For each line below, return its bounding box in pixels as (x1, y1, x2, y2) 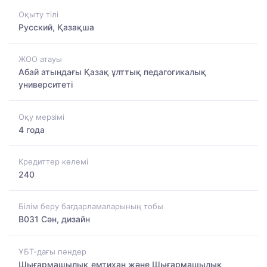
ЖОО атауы (18, 54, 62, 64)
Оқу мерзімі (18, 111, 64, 122)
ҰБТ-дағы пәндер (18, 246, 86, 256)
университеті (18, 79, 73, 90)
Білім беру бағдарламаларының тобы (18, 201, 163, 212)
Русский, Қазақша (18, 21, 94, 32)
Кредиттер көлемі (18, 156, 88, 166)
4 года (18, 124, 45, 135)
